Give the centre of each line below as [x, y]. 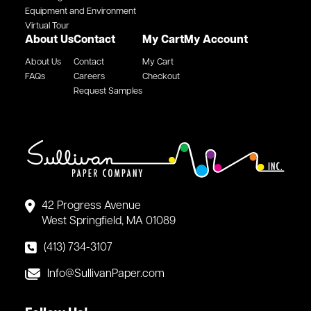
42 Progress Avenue [91, 206]
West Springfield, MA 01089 [109, 221]
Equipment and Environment [81, 11]
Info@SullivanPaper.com [106, 274]
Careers [89, 76]
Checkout [161, 76]
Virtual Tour [47, 26]
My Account [216, 40]
